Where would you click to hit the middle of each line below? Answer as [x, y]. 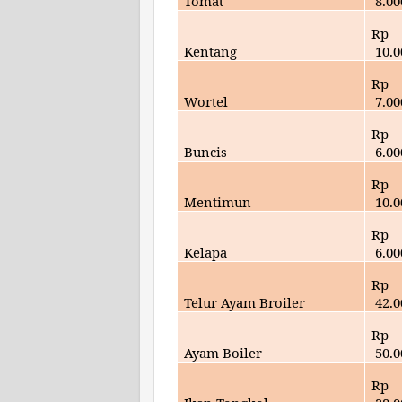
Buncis [206, 151]
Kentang [211, 51]
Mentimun [218, 201]
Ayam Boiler [223, 352]
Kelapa [206, 252]
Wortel [206, 101]
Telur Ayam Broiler [245, 302]
